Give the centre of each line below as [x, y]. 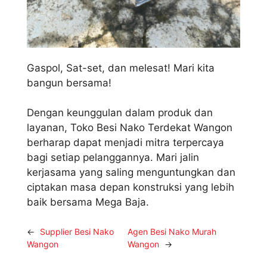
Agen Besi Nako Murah [172, 231]
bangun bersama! [69, 83]
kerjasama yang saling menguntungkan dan [131, 173]
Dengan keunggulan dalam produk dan [120, 113]
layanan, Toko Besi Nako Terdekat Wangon [130, 128]
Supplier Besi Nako [77, 231]
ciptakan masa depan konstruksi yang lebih [131, 187]
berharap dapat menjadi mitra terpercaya [125, 143]
